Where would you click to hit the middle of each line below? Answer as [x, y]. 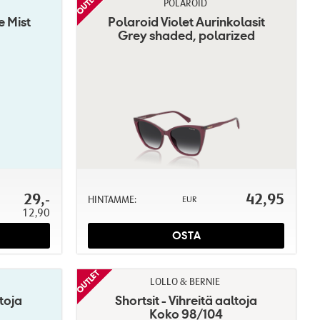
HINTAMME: [112, 199]
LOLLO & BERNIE [185, 281]
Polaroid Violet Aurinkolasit [186, 22]
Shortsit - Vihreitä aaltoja [186, 300]
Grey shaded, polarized [186, 35]
